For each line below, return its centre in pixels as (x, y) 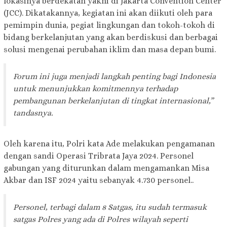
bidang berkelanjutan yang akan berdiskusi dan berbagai (111, 37)
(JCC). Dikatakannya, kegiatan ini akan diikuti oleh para (108, 13)
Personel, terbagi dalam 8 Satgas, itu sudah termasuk (110, 207)
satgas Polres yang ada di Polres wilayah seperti (101, 219)
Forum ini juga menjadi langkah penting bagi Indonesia (115, 77)
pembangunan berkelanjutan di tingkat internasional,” (113, 101)
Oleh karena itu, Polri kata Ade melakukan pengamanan (109, 144)
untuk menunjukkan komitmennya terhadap (96, 89)
